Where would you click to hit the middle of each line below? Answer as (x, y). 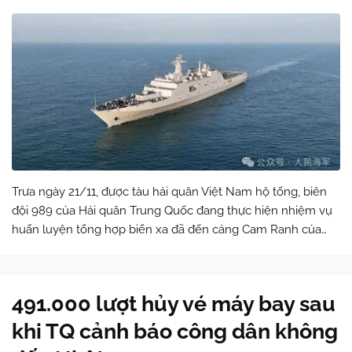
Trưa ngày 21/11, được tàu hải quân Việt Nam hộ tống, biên (169, 192)
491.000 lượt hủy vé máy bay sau (174, 304)
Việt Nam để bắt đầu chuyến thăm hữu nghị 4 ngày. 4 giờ (168, 248)
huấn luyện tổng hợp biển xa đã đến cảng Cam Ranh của (167, 229)
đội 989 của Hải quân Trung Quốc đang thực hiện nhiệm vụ (172, 211)
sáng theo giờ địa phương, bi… (91, 267)
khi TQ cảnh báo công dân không (175, 331)
